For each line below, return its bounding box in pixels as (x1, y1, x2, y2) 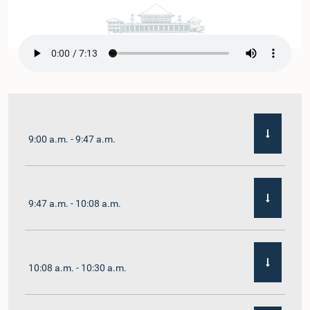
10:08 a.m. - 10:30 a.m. (28, 262, 127, 273)
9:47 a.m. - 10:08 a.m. (28, 197, 121, 209)
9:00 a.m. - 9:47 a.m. (28, 133, 116, 145)
